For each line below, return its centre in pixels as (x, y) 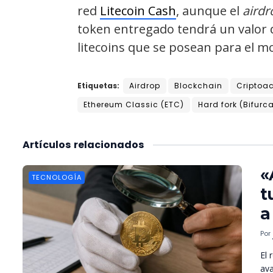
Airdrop (145, 85)
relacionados (109, 144)
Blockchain (198, 85)
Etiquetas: (98, 85)
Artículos (47, 144)
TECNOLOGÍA (57, 177)
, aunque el (209, 10)
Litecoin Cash (138, 10)
